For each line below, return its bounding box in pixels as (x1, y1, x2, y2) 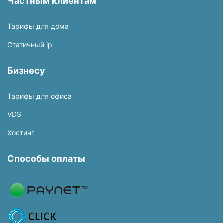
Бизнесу (7, 65, 45, 76)
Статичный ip (7, 40, 52, 49)
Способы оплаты (7, 153, 85, 164)
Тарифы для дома (7, 22, 69, 30)
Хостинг (7, 128, 34, 137)
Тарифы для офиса (7, 92, 72, 100)
